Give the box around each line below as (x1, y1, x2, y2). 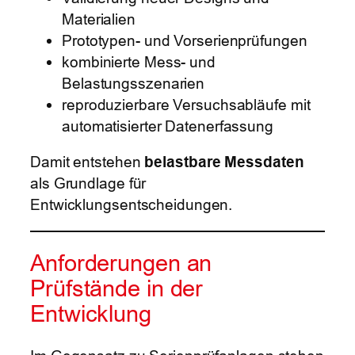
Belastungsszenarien (62, 74, 205, 92)
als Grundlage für (30, 174, 147, 193)
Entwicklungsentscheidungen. (30, 196, 233, 214)
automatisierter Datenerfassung (62, 116, 273, 135)
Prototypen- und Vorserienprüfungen (62, 31, 307, 49)
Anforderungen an (30, 250, 212, 277)
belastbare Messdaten (144, 153, 304, 171)
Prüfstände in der (30, 275, 204, 302)
